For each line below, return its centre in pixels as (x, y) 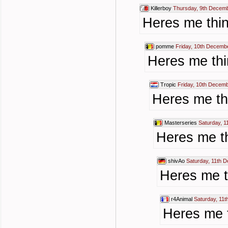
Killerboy (161, 8)
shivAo (176, 161)
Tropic (168, 84)
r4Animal (182, 199)
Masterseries (181, 123)
